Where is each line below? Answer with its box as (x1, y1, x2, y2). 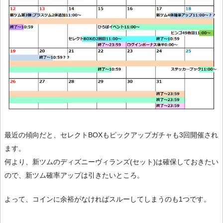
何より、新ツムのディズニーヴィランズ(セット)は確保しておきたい (4, 158, 219, 166)
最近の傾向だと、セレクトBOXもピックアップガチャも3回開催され (4, 131, 218, 139)
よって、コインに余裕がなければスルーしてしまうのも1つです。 (4, 195, 211, 204)
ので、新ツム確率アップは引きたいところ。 (4, 171, 144, 180)
